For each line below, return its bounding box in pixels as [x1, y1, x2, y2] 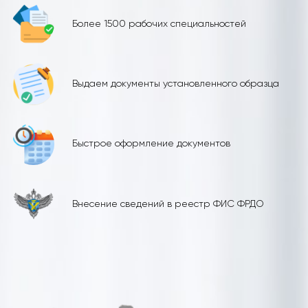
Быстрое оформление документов [71, 139, 230, 149]
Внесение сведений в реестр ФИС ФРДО [71, 199, 264, 209]
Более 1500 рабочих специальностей [71, 19, 246, 29]
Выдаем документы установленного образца [71, 79, 279, 89]
